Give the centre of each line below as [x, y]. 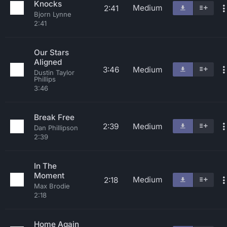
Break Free [54, 117]
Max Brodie [52, 186]
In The [45, 166]
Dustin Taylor [54, 72]
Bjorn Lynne [53, 14]
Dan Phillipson [56, 128]
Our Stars [51, 52]
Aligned [48, 62]
